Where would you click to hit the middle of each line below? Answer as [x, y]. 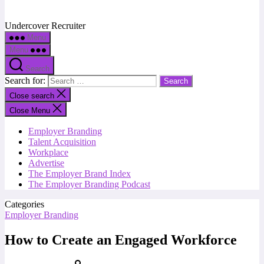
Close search [33, 96]
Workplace [48, 152]
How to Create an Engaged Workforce [121, 240]
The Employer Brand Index [80, 174]
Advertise [46, 163]
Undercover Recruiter [45, 26]
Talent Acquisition [62, 142]
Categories [24, 204]
